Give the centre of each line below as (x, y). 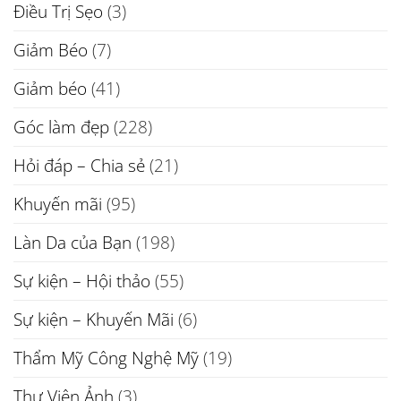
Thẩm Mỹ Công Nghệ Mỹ (106, 357)
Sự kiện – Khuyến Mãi (94, 319)
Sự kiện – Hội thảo (82, 280)
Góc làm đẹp (61, 126)
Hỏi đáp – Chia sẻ (79, 165)
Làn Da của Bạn (73, 242)
